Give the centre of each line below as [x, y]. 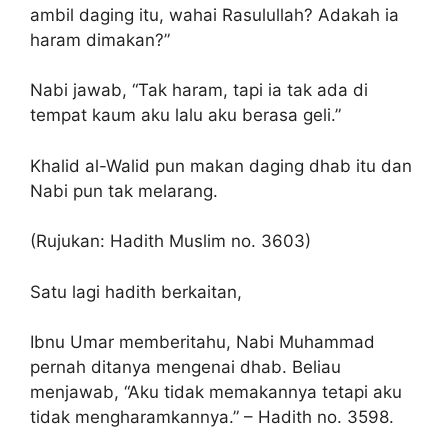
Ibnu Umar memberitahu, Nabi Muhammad [202, 342]
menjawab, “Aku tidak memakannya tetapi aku [216, 392]
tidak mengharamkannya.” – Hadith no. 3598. [212, 417]
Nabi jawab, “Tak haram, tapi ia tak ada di [199, 90]
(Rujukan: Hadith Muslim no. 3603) [170, 241]
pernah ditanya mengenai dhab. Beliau [185, 367]
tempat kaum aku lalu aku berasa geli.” [185, 115]
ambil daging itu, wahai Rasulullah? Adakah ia [214, 14]
